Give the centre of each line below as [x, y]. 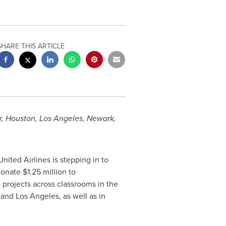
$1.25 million [44, 172]
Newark [100, 118]
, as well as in [82, 196]
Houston [20, 118]
